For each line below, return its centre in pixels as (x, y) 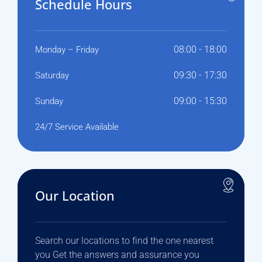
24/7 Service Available (77, 127)
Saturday (52, 75)
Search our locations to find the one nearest (124, 241)
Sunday (49, 101)
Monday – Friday (67, 50)
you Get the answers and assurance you (117, 255)
